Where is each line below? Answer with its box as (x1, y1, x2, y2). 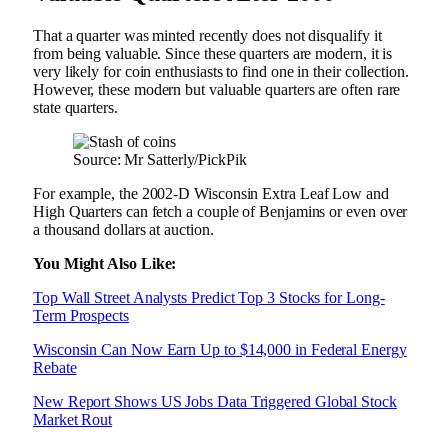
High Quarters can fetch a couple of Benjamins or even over (33, 203, 408, 221)
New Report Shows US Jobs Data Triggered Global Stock (33, 393, 397, 411)
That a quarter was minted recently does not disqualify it (33, 27, 382, 45)
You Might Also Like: (33, 255, 177, 273)
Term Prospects (33, 307, 129, 325)
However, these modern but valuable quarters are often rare (33, 81, 401, 99)
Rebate (33, 359, 77, 377)
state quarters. (33, 99, 122, 117)
